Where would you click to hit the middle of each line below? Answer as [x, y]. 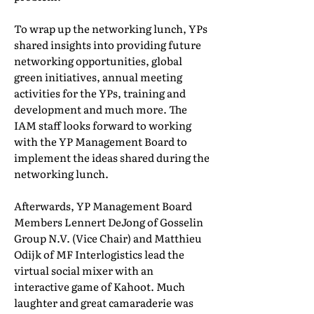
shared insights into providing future [108, 45]
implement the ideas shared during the [112, 157]
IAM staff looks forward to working [103, 125]
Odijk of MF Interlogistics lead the [99, 254]
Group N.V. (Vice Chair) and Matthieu [108, 238]
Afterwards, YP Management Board [103, 206]
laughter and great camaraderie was [104, 302]
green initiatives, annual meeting [98, 77]
